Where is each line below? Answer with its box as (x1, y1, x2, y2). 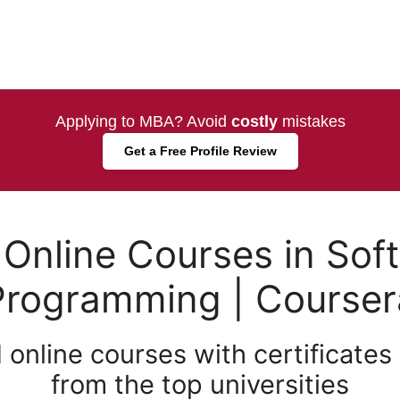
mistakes (277, 112, 346, 130)
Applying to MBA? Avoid (54, 112, 231, 130)
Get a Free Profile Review (123, 144, 277, 158)
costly (230, 112, 278, 130)
